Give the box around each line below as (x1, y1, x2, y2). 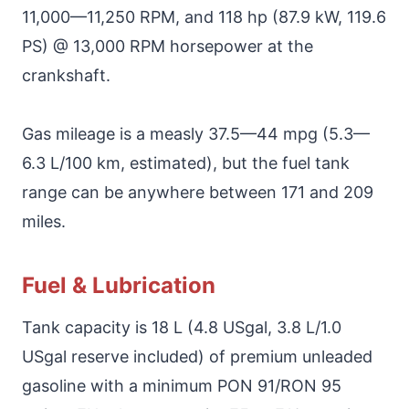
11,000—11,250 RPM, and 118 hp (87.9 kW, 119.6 (22, 6, 386, 26)
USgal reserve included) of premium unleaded (22, 346, 372, 366)
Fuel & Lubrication (22, 271, 215, 299)
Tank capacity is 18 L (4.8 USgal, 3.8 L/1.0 (22, 317, 341, 337)
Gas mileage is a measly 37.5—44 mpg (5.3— (22, 123, 370, 143)
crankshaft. (22, 65, 110, 85)
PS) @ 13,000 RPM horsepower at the (22, 36, 313, 56)
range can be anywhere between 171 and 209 (22, 182, 373, 202)
